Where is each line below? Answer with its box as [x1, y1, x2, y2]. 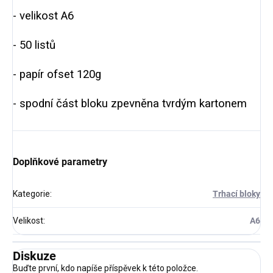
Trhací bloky [213, 188, 260, 199]
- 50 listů [13, 38, 55, 52]
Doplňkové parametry [13, 155, 107, 168]
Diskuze [13, 248, 56, 263]
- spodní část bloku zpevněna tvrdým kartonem [13, 96, 247, 110]
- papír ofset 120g [13, 67, 101, 81]
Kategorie [13, 188, 50, 199]
